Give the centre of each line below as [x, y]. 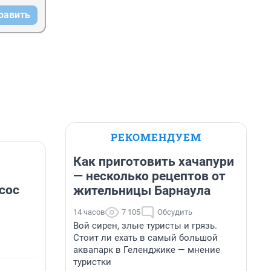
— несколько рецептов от [149, 176]
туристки [92, 262]
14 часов [89, 212]
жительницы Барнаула [142, 191]
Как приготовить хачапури [154, 162]
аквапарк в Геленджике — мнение [147, 250]
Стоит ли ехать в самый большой [145, 238]
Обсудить [175, 212]
